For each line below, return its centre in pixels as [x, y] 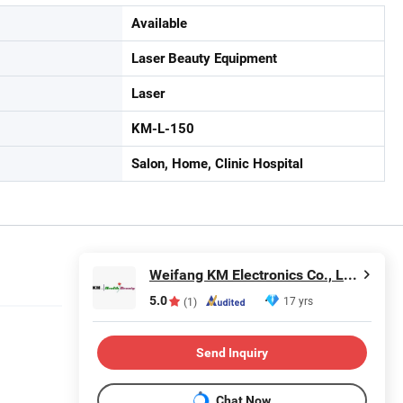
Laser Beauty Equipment [204, 58]
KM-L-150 [163, 129]
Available [159, 23]
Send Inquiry [232, 352]
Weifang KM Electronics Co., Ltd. [350, 275]
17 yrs [298, 300]
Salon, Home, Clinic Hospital [217, 164]
